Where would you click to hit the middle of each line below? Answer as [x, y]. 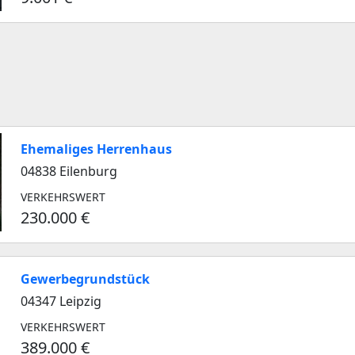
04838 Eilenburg [69, 171]
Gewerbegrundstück [85, 279]
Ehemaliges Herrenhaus [96, 149]
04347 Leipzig [61, 301]
